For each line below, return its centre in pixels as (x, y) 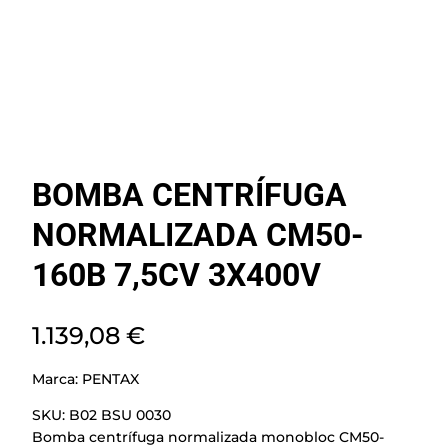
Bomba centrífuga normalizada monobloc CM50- (208, 436)
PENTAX (110, 378)
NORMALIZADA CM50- (198, 235)
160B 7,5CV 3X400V (176, 275)
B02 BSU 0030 (120, 414)
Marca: (57, 378)
